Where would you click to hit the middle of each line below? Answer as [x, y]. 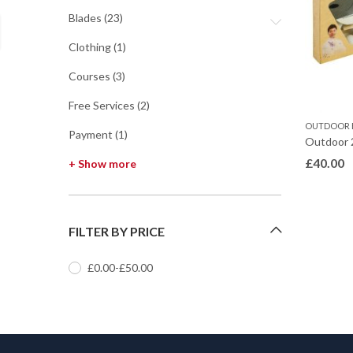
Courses [89, 76]
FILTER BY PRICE [117, 231]
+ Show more [102, 163]
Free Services [102, 105]
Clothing [90, 47]
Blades [85, 18]
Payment [91, 134]
